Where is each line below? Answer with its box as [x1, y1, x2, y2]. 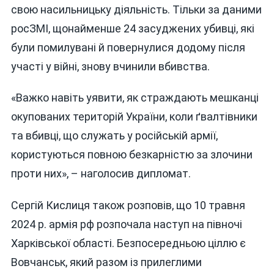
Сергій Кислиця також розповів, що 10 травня [10, 198, 245, 212]
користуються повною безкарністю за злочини [10, 148, 253, 161]
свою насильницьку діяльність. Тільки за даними [10, 2, 262, 16]
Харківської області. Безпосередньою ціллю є [10, 236, 246, 250]
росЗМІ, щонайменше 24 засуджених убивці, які [10, 21, 254, 35]
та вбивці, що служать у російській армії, [10, 129, 218, 143]
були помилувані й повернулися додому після [10, 40, 245, 54]
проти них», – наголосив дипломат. [10, 167, 191, 180]
